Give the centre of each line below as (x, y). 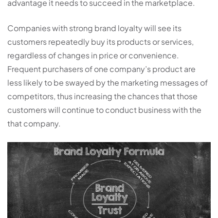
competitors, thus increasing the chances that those (102, 96)
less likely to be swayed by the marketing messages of (108, 83)
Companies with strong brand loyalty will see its (94, 28)
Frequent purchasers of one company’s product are (101, 69)
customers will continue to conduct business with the (104, 110)
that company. (34, 124)
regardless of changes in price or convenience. (93, 55)
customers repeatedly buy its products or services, (100, 42)
